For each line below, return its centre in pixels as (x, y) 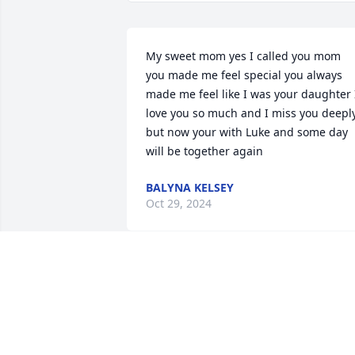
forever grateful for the (283, 283)
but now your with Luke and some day (247, 132)
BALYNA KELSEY (190, 188)
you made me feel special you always (244, 75)
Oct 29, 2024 (179, 204)
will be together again (204, 151)
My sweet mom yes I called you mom (243, 56)
